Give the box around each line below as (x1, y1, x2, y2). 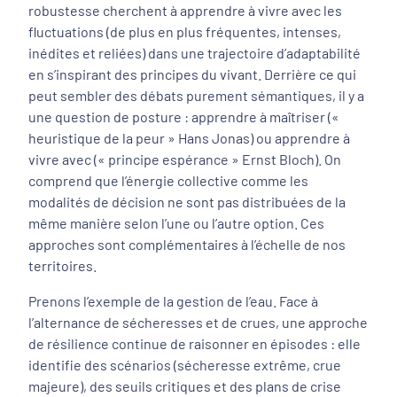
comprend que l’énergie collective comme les (28, 171, 308, 189)
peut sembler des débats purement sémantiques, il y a (28, 86, 364, 104)
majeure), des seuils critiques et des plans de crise (28, 377, 341, 394)
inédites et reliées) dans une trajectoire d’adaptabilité (28, 43, 361, 61)
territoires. (28, 256, 97, 274)
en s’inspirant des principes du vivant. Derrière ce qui (28, 65, 356, 82)
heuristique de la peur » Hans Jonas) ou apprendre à (28, 128, 350, 146)
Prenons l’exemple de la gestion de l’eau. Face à (28, 292, 318, 309)
